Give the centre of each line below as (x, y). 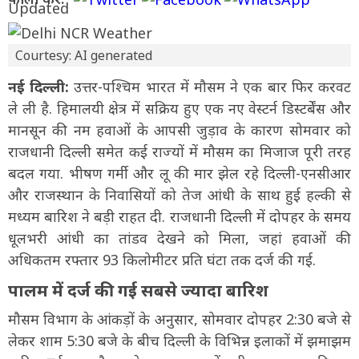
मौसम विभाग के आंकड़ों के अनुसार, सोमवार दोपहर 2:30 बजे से (179, 319)
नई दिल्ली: (39, 86)
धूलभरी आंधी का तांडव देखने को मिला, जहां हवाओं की (179, 238)
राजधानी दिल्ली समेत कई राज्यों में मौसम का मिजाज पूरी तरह (179, 151)
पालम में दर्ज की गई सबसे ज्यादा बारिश (138, 289)
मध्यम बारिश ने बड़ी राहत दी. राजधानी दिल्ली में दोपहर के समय (179, 216)
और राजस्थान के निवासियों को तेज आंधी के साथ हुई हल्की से (179, 194)
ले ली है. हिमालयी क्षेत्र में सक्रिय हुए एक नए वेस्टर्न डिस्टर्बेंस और (179, 108)
